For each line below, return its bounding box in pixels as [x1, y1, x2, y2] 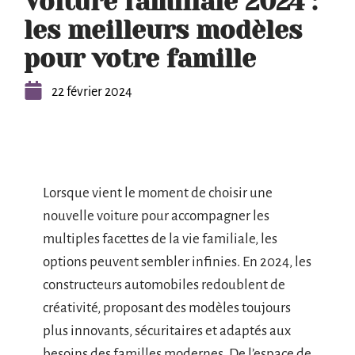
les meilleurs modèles [24, 16, 302, 45]
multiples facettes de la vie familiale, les [43, 231, 277, 246]
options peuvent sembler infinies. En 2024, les [43, 254, 311, 269]
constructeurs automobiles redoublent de [43, 277, 285, 292]
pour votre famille [24, 44, 256, 74]
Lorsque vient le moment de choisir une [43, 185, 273, 200]
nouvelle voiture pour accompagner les [43, 208, 269, 223]
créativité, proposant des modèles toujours [43, 300, 291, 315]
